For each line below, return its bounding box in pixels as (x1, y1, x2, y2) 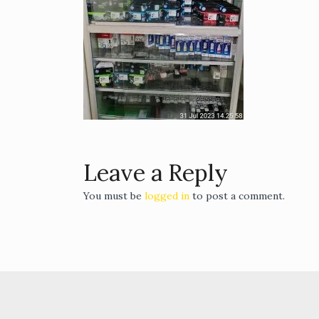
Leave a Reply (83, 158, 228, 188)
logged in (145, 189, 189, 203)
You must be (83, 189, 145, 203)
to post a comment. (189, 189, 285, 203)
